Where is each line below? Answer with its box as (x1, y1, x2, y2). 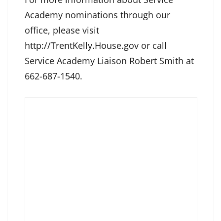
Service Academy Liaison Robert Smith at (25, 55, 194, 67)
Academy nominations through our (25, 9, 170, 21)
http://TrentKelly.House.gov (25, 39, 139, 52)
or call (139, 39, 167, 52)
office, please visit (25, 24, 99, 37)
